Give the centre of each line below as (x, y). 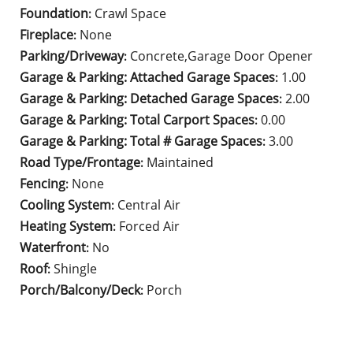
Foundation (54, 13)
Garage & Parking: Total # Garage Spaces (141, 141)
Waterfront (53, 247)
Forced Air (150, 226)
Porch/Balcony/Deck (80, 290)
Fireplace (47, 35)
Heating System (67, 226)
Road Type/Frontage (80, 162)
